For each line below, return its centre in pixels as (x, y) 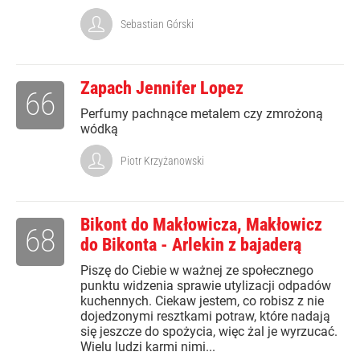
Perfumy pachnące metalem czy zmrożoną (202, 114)
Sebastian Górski (157, 25)
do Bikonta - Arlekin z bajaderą (191, 245)
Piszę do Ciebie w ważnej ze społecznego (197, 271)
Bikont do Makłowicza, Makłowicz (201, 225)
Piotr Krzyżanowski (162, 161)
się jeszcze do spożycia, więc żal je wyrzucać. (209, 332)
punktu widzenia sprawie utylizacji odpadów (206, 286)
